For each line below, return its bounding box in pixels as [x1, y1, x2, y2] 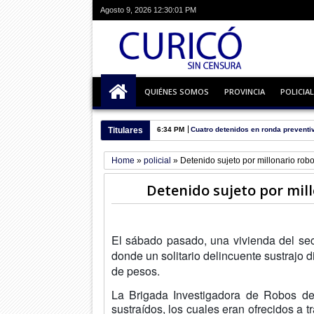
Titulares [107, 125, 143, 135]
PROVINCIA [224, 86, 265, 97]
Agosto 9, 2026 [100, 6, 151, 14]
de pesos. [111, 262, 160, 279]
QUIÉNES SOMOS [144, 86, 209, 97]
